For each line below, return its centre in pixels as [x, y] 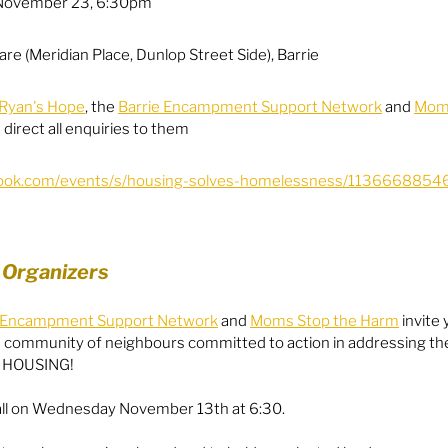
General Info [136, 51]
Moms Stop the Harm [324, 321]
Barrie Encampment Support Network [250, 107]
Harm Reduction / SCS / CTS [252, 131]
